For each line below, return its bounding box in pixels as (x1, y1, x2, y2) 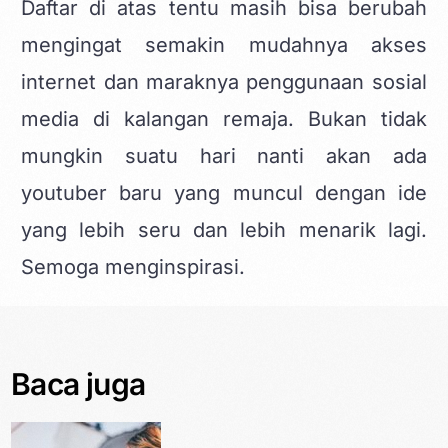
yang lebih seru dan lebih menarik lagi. (21, 217, 427, 242)
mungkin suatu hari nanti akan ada (21, 143, 427, 168)
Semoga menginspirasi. (21, 254, 246, 279)
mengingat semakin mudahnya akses (21, 32, 427, 57)
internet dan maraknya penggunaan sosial (21, 69, 427, 94)
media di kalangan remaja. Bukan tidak (21, 106, 427, 131)
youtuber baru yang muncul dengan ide (21, 180, 427, 205)
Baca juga (11, 365, 145, 402)
